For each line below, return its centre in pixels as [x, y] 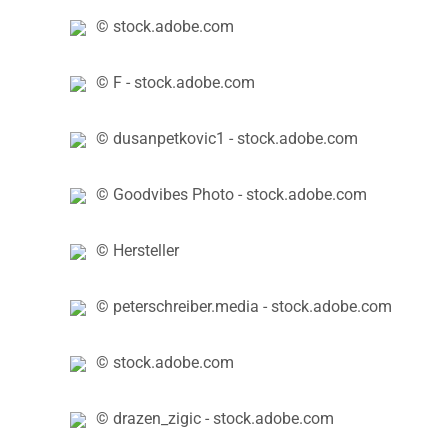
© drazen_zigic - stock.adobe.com [215, 418]
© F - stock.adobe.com [175, 82]
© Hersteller [137, 250]
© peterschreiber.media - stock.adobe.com [244, 306]
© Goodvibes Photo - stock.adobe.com [231, 194]
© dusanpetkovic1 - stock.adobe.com [227, 138]
